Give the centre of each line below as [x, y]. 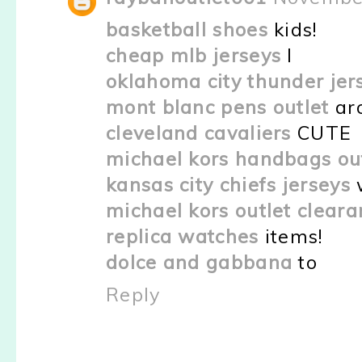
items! [291, 237]
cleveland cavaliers [199, 133]
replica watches [183, 237]
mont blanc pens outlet [218, 107]
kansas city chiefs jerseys [228, 185]
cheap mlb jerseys [194, 56]
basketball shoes [187, 30]
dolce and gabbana [200, 263]
